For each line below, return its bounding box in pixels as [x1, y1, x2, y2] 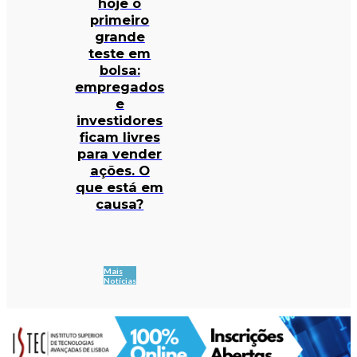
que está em [76, 178, 164, 195]
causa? [96, 195, 144, 212]
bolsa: [99, 61, 140, 78]
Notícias [103, 276, 136, 286]
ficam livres [79, 128, 160, 145]
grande [94, 28, 145, 45]
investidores [76, 112, 163, 128]
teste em [88, 45, 151, 61]
